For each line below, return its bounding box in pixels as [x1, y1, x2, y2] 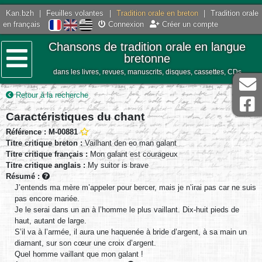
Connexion [105, 20, 144, 29]
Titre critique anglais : [6, 160, 85, 170]
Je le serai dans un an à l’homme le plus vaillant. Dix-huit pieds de [15, 205, 239, 214]
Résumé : [6, 171, 42, 181]
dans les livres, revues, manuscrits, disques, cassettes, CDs [53, 68, 242, 77]
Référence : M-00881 [6, 127, 78, 136]
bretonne [124, 51, 171, 65]
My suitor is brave [85, 160, 149, 170]
